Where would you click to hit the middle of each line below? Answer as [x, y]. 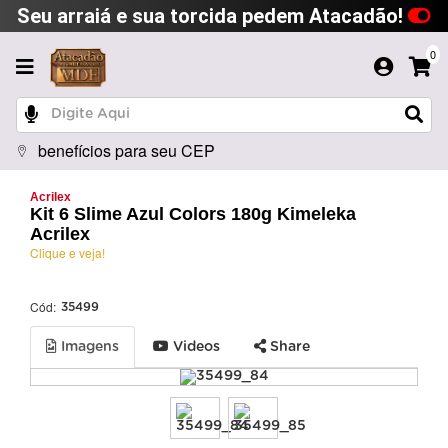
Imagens [88, 346]
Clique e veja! [67, 252]
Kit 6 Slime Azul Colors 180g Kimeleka [193, 213]
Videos [194, 346]
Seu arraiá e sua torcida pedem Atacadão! [212, 16]
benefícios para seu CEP [126, 150]
